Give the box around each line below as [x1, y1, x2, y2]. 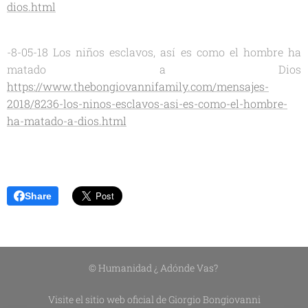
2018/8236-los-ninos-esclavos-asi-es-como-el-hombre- [7, 96, 287, 111]
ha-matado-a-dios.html [7, 113, 126, 128]
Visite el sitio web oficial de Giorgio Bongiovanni [47, 293, 261, 306]
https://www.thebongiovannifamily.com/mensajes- [7, 78, 269, 93]
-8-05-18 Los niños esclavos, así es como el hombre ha [7, 44, 301, 59]
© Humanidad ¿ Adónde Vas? [88, 261, 220, 274]
